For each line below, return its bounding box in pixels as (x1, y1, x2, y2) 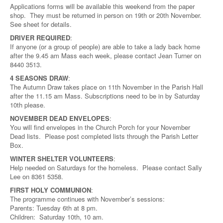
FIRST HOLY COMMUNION (10, 185, 91, 195)
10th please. (10, 100, 45, 110)
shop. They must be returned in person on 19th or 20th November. (10, 10, 204, 20)
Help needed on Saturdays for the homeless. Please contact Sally (10, 163, 202, 172)
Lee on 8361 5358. (10, 172, 63, 181)
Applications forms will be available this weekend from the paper (10, 1, 195, 11)
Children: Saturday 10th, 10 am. (10, 212, 104, 222)
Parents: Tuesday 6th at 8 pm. (10, 203, 98, 213)
